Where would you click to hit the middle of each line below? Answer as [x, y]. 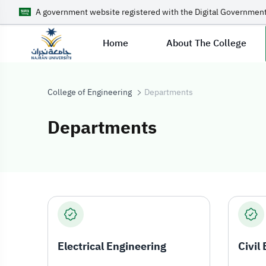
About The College [207, 43]
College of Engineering [90, 92]
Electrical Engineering [112, 246]
